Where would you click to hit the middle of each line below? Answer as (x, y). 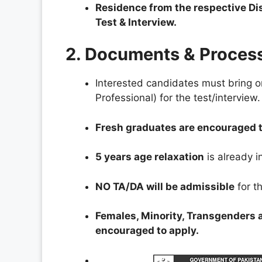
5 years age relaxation (150, 157)
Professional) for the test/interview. (178, 98)
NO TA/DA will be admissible (165, 186)
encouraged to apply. (147, 231)
